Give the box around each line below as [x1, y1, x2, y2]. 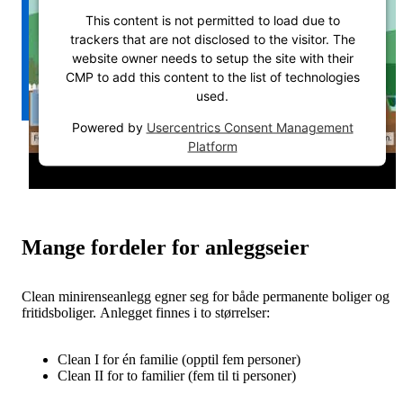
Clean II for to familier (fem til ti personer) [58, 367, 296, 383]
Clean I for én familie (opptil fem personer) [58, 351, 300, 367]
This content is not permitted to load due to [85, 12, 340, 28]
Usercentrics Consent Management [146, 119, 354, 135]
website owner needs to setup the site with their [71, 49, 354, 66]
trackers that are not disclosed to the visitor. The [69, 31, 355, 47]
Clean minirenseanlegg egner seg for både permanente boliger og [22, 288, 390, 304]
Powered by [71, 119, 147, 135]
